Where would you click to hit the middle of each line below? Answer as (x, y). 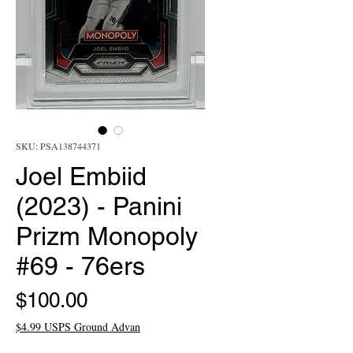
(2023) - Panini (99, 206)
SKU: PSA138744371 (58, 146)
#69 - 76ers (80, 266)
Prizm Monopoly (107, 236)
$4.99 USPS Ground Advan (78, 327)
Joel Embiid (81, 176)
